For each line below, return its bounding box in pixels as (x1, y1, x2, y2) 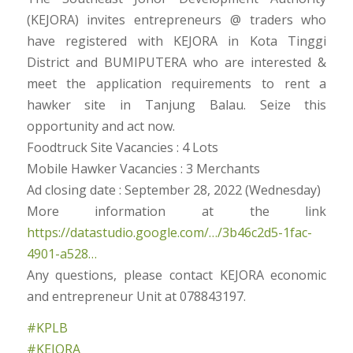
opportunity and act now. (26, 117, 175, 135)
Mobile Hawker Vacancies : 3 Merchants (26, 159, 260, 177)
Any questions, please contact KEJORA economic (26, 266, 327, 284)
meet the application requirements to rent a (26, 74, 327, 92)
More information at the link (26, 202, 327, 220)
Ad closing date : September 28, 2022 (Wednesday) (26, 180, 321, 199)
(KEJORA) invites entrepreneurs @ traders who (26, 10, 327, 28)
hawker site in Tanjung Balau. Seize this (26, 95, 327, 113)
